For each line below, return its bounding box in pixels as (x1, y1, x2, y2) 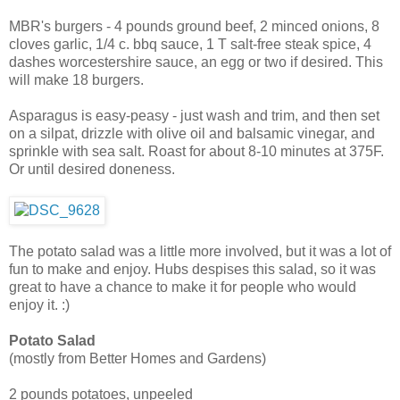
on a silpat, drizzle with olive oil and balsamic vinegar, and (9, 125, 375, 141)
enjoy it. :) (9, 296, 70, 312)
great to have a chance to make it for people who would (9, 279, 356, 295)
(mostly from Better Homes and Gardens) (9, 350, 266, 366)
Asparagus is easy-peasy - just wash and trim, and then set (9, 107, 379, 123)
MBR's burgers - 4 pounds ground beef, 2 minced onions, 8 (9, 18, 379, 34)
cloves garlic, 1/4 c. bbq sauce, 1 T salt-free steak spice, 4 (9, 36, 371, 52)
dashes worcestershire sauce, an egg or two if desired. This (9, 54, 383, 70)
